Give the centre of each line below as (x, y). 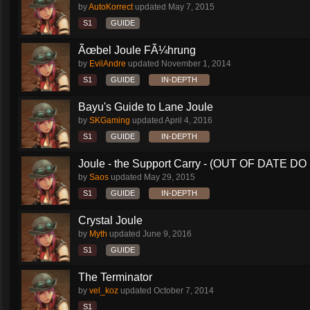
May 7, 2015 (191, 7)
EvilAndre (108, 64)
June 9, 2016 (167, 234)
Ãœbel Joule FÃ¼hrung (137, 50)
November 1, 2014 (196, 64)
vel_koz (104, 291)
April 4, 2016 (189, 120)
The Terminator (115, 277)
